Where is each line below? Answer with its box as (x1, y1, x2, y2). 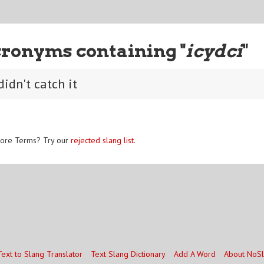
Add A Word (173, 249, 216, 259)
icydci (185, 39, 243, 61)
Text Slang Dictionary (90, 249, 166, 259)
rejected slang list (71, 134, 134, 146)
